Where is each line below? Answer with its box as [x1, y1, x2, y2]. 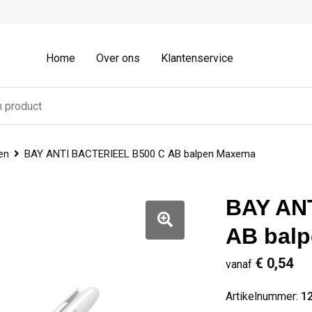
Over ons [96, 52, 140, 65]
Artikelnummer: [225, 290, 301, 303]
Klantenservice [161, 52, 233, 65]
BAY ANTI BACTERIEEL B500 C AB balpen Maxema [24, 148, 256, 160]
